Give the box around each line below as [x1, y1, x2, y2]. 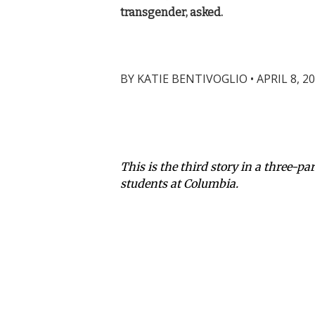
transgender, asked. [120, 6, 224, 20]
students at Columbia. [120, 176, 239, 191]
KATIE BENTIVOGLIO [137, 71, 248, 87]
